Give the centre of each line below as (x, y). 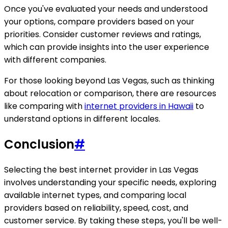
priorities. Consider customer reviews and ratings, (103, 35)
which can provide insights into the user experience (107, 47)
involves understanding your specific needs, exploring (110, 182)
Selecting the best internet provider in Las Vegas (101, 170)
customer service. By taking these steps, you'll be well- (113, 221)
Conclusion (39, 145)
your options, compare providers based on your (99, 22)
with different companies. (55, 60)
